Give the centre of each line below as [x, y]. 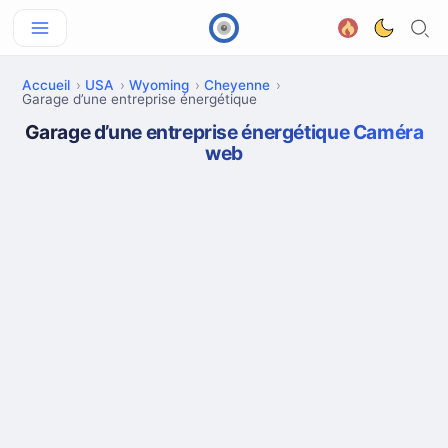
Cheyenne [237, 85]
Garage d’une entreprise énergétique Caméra [224, 132]
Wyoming [159, 85]
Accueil [46, 85]
